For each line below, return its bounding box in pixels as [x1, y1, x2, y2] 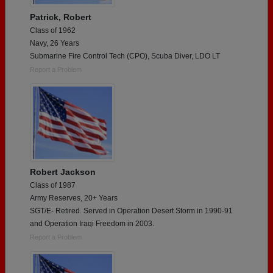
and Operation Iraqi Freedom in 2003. [30, 219, 154, 228]
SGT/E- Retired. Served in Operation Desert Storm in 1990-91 [30, 206, 233, 215]
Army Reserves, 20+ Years [30, 193, 118, 202]
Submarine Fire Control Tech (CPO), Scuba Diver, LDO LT [30, 51, 220, 60]
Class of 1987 [30, 180, 76, 190]
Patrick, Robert [30, 12, 91, 22]
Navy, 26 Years [30, 38, 79, 48]
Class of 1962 [30, 26, 76, 35]
